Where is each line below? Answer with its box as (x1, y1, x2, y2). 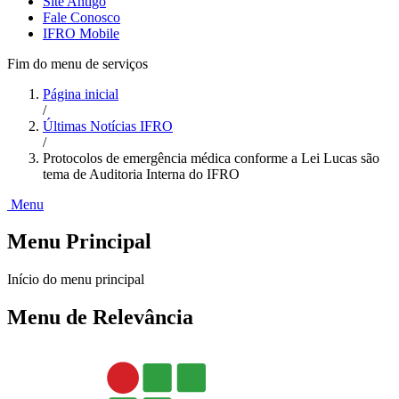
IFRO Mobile (43, 25, 119, 41)
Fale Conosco (43, 9, 120, 25)
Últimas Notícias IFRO (43, 118, 173, 134)
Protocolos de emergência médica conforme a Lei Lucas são (43, 150, 379, 166)
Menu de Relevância (7, 305, 193, 330)
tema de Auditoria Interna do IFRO (43, 166, 240, 182)
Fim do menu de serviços (7, 55, 148, 71)
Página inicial (43, 85, 118, 102)
